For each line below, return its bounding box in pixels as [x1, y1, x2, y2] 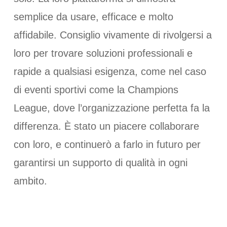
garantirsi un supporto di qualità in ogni [13, 157, 187, 168]
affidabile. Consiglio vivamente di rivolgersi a [13, 29, 212, 41]
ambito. [13, 175, 47, 186]
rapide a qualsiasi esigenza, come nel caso [13, 65, 206, 77]
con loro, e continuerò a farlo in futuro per [13, 138, 201, 150]
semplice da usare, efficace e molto [13, 11, 173, 22]
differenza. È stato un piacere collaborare [13, 120, 199, 132]
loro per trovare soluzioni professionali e [13, 47, 193, 59]
